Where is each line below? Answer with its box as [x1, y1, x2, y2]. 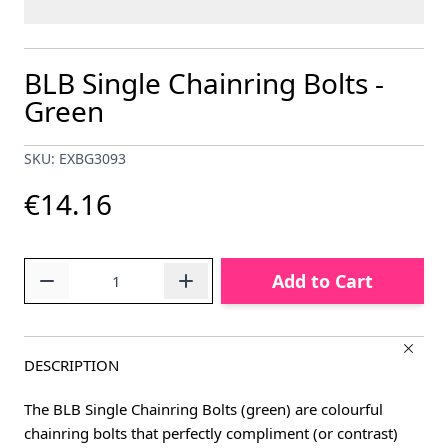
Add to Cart [271, 269, 373, 294]
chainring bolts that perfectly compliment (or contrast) [24, 423, 398, 444]
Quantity [23, 259, 83, 280]
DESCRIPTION [24, 355, 119, 376]
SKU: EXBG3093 [24, 149, 126, 169]
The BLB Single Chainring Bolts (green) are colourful [24, 399, 383, 420]
